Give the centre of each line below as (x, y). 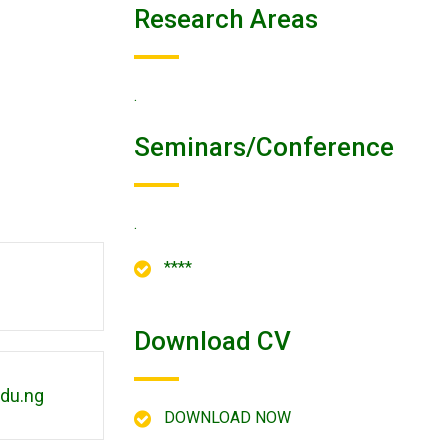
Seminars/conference (263, 147)
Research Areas (225, 19)
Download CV (212, 341)
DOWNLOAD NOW (227, 417)
